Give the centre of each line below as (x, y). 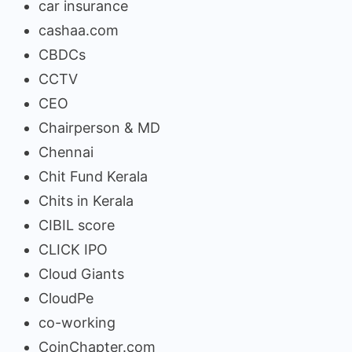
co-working (77, 322)
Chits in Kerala (86, 200)
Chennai (66, 152)
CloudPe (66, 298)
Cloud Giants (81, 273)
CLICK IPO (73, 249)
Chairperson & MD (99, 127)
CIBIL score (77, 225)
